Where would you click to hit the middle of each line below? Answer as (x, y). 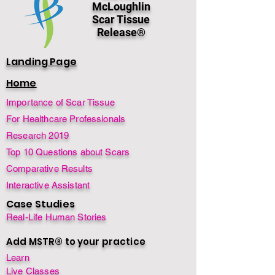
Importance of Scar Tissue (60, 102)
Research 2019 (37, 135)
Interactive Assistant (48, 185)
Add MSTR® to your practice (76, 242)
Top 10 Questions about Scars (68, 152)
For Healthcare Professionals (66, 119)
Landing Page (41, 62)
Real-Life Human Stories (56, 217)
